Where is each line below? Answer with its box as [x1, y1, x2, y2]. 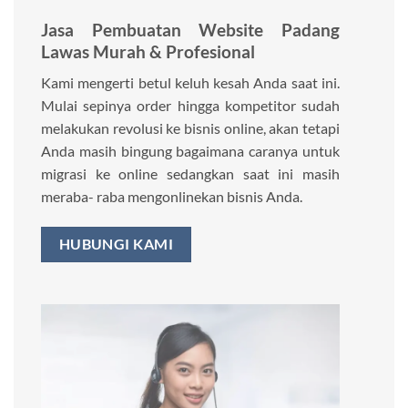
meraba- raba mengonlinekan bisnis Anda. [41, 188, 302, 206]
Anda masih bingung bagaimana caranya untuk [41, 142, 340, 160]
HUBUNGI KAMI [58, 236, 174, 253]
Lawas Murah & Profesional [41, 40, 255, 62]
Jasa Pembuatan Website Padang [41, 18, 340, 40]
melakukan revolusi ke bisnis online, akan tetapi [41, 119, 340, 138]
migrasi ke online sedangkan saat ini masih [41, 165, 340, 183]
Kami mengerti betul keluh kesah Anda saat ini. [41, 74, 340, 92]
